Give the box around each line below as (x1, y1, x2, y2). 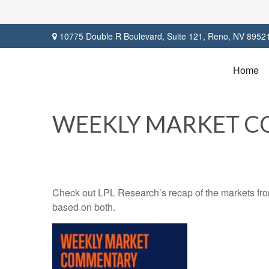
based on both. (52, 200, 115, 214)
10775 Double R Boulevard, (57, 29, 167, 42)
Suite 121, (167, 29, 205, 42)
